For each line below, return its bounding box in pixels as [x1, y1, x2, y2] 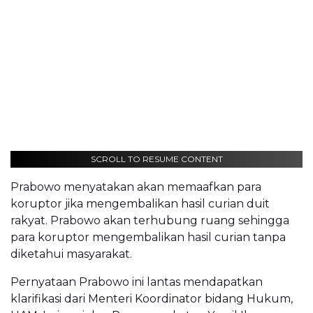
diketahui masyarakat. [10, 247, 132, 261]
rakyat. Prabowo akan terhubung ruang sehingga [10, 213, 289, 227]
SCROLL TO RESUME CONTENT [90, 153, 223, 164]
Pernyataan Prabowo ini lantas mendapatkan [10, 275, 263, 289]
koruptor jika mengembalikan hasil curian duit [10, 196, 270, 210]
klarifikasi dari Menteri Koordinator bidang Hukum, [10, 291, 293, 305]
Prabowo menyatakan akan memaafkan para [10, 180, 261, 194]
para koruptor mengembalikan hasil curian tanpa [10, 230, 286, 244]
